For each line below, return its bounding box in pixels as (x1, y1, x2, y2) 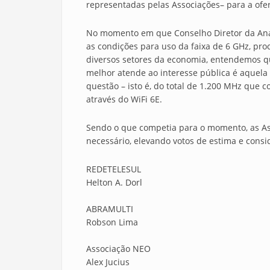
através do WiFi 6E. (86, 93, 162, 105)
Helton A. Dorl (86, 177, 142, 188)
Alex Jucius (86, 256, 130, 268)
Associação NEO (86, 243, 151, 254)
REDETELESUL (86, 163, 141, 175)
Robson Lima (86, 216, 138, 228)
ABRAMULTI (86, 203, 133, 215)
